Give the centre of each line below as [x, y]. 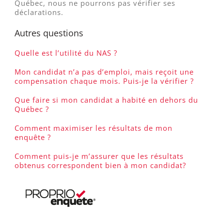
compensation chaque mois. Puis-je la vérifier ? [104, 81]
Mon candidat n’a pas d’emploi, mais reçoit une [104, 72]
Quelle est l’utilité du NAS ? [66, 53]
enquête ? [33, 137]
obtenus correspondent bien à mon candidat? [100, 165]
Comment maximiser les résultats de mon [93, 128]
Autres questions [49, 33]
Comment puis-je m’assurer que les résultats [99, 156]
